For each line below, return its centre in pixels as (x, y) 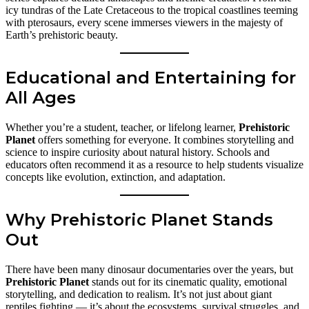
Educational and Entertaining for (151, 78)
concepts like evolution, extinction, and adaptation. (116, 177)
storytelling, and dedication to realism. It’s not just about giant (139, 295)
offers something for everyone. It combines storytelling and (165, 140)
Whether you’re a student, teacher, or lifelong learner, (122, 128)
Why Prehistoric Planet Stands (139, 220)
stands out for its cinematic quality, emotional (188, 282)
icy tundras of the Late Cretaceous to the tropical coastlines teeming (152, 10)
